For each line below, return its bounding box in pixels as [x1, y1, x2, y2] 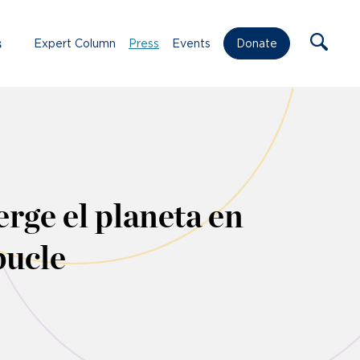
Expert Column [34, 36, 116, 50]
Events [172, 36, 211, 50]
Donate [236, 37, 277, 51]
